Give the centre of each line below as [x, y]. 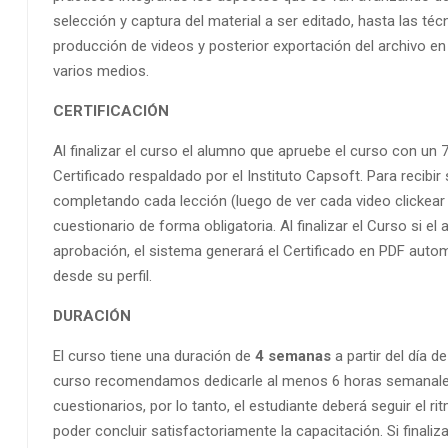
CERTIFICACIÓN [111, 111]
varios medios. [101, 71]
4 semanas [293, 356]
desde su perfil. [102, 276]
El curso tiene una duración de [154, 356]
